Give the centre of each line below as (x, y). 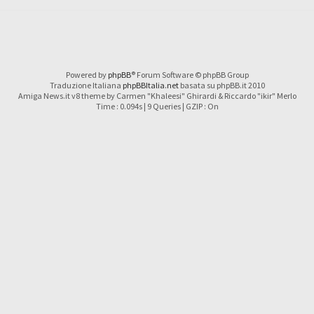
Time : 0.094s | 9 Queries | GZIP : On (157, 106)
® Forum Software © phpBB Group (190, 74)
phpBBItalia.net (150, 85)
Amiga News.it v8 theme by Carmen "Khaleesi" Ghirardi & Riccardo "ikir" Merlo (157, 95)
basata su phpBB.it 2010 (221, 85)
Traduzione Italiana (86, 85)
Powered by (87, 74)
